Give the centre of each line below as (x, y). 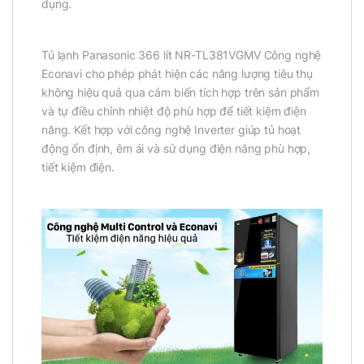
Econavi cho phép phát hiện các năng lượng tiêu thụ (177, 74)
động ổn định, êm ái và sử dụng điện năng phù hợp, (176, 149)
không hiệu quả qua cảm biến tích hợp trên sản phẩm (180, 93)
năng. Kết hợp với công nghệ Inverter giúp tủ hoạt (171, 130)
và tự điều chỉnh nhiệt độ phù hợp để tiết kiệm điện (174, 111)
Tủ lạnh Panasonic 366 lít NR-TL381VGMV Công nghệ (182, 55)
